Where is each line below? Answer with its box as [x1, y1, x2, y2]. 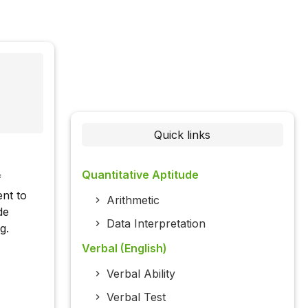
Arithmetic [106, 193, 159, 208]
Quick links [154, 128, 211, 142]
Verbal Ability [106, 267, 175, 281]
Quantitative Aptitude [81, 168, 199, 182]
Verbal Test [106, 290, 166, 305]
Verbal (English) [81, 241, 167, 256]
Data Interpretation [106, 217, 206, 231]
